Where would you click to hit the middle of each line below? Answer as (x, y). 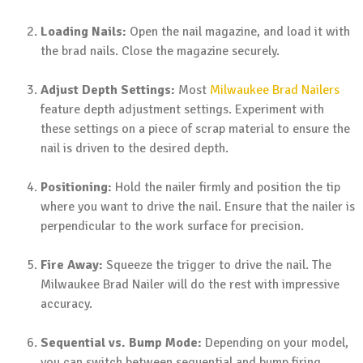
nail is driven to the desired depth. (135, 149)
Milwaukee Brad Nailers (275, 90)
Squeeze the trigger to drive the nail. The (217, 265)
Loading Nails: (83, 32)
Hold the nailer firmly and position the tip (226, 188)
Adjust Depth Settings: (108, 90)
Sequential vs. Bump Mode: (121, 343)
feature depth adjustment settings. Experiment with (182, 110)
